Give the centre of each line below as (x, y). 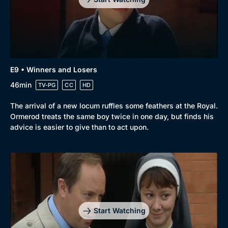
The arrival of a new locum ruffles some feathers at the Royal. (114, 105)
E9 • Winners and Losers (54, 69)
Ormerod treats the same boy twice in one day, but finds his (112, 116)
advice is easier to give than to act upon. (79, 127)
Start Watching (119, 211)
